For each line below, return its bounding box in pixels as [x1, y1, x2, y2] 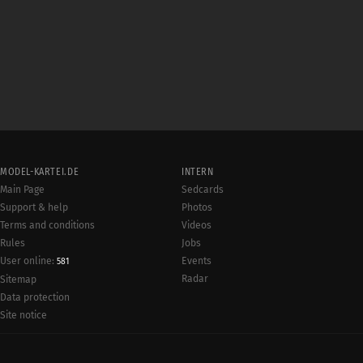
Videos [181, 220, 211, 231]
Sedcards [181, 184, 224, 195]
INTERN [181, 166, 214, 177]
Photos [181, 202, 212, 213]
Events [181, 255, 211, 267]
